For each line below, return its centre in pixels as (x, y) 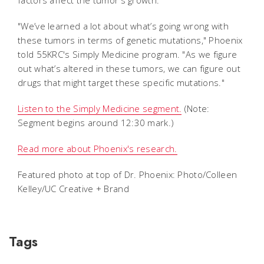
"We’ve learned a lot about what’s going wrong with (123, 26)
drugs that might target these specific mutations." (121, 82)
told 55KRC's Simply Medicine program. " (102, 54)
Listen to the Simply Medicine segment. (100, 108)
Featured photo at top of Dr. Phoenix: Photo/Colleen (128, 174)
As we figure (211, 54)
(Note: (196, 108)
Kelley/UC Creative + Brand (73, 188)
